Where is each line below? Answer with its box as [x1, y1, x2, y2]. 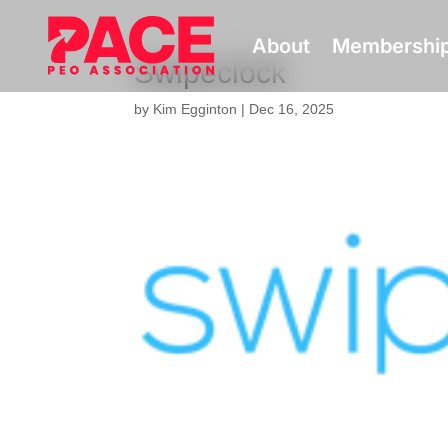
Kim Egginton [153, 101, 238, 117]
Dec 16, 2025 [249, 101, 335, 117]
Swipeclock [134, 56, 287, 89]
